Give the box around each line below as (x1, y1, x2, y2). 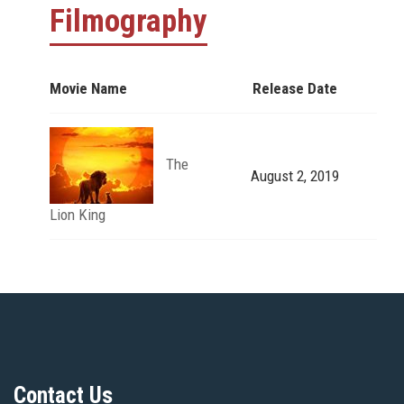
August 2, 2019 (251, 166, 339, 185)
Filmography (50, 2, 207, 40)
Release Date (252, 78, 337, 97)
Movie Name (50, 78, 127, 97)
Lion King (50, 205, 106, 224)
